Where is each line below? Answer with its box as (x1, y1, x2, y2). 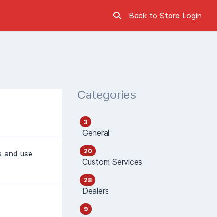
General (80, 128, 109, 138)
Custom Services (80, 157, 142, 167)
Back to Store (129, 11, 182, 20)
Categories (77, 88, 136, 102)
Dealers (80, 186, 109, 196)
